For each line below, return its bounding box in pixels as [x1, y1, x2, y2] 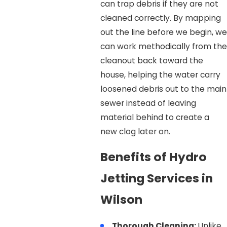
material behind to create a [100, 111, 209, 123]
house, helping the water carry [100, 69, 220, 80]
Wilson [100, 191, 142, 208]
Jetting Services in [100, 170, 213, 187]
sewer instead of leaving [100, 97, 196, 108]
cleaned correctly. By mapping [100, 12, 221, 23]
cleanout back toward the [100, 55, 203, 66]
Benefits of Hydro [100, 148, 207, 166]
